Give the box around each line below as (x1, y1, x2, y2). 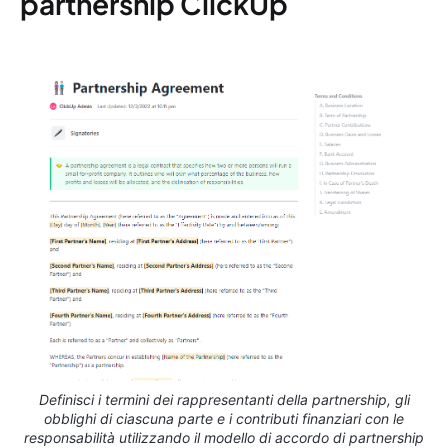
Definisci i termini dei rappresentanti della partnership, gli (38, 390, 410, 408)
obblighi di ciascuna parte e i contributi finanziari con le (44, 409, 404, 427)
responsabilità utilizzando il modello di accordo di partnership (24, 428, 424, 446)
